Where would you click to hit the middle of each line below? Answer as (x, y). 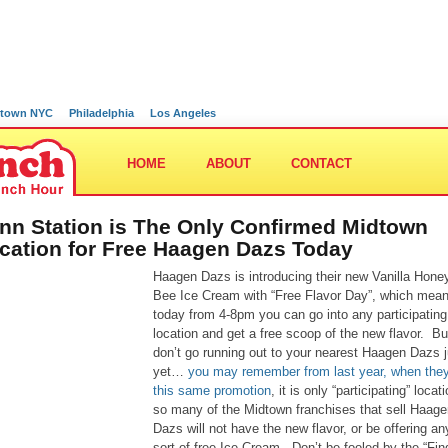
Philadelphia (101, 113)
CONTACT (321, 163)
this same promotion (212, 390)
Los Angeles (183, 113)
